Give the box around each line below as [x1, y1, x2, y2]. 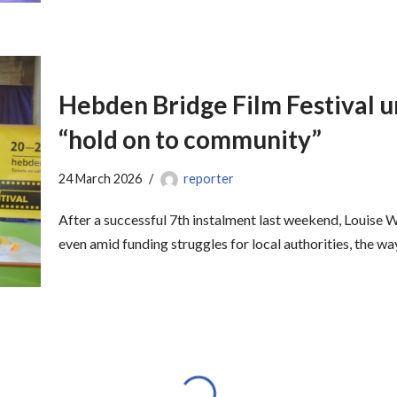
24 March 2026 [58, 171, 142, 187]
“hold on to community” [58, 124, 322, 155]
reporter [183, 171, 234, 187]
